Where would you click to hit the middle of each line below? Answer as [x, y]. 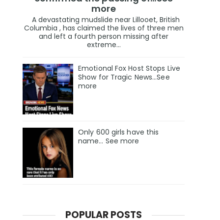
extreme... [104, 44]
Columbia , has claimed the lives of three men [104, 28]
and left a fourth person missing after [104, 36]
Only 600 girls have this [119, 132]
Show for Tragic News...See [124, 77]
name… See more [109, 141]
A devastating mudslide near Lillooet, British [104, 19]
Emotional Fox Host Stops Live [129, 68]
